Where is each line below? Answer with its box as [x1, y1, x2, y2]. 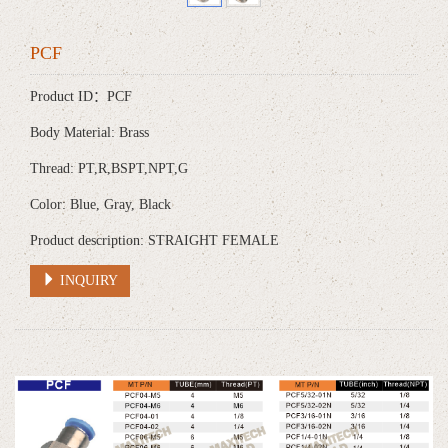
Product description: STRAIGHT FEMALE [30, 233, 279, 249]
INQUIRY [56, 273, 118, 289]
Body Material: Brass [30, 125, 149, 141]
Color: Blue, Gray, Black [30, 197, 171, 213]
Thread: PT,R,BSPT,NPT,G [30, 161, 188, 177]
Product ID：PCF [30, 89, 132, 105]
